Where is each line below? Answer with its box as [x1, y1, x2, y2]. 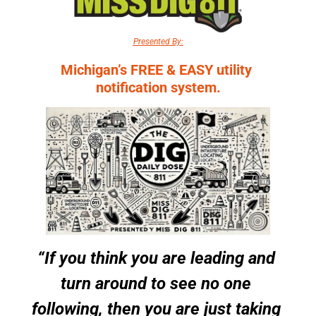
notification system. [95, 78, 221, 96]
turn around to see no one [61, 274, 251, 294]
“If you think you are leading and [37, 248, 275, 269]
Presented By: [133, 36, 183, 47]
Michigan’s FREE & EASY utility [61, 61, 252, 78]
